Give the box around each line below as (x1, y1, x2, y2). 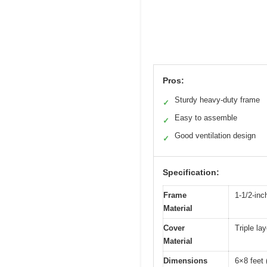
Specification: (163, 167, 219, 177)
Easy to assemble (175, 113, 237, 122)
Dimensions (163, 256, 207, 265)
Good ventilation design (175, 131, 256, 140)
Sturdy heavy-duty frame (175, 95, 260, 104)
